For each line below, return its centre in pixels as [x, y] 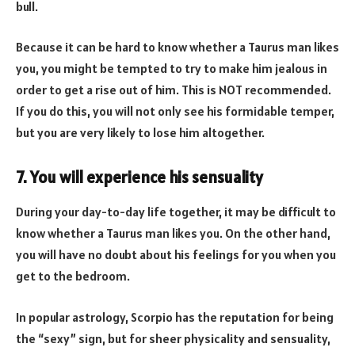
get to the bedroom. [73, 276]
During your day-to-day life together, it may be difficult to [176, 212]
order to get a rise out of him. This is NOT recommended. [174, 90]
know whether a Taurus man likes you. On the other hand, [173, 233]
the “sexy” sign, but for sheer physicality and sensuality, [173, 338]
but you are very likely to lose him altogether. [140, 133]
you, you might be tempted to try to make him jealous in [172, 69]
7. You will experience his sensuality [139, 177]
